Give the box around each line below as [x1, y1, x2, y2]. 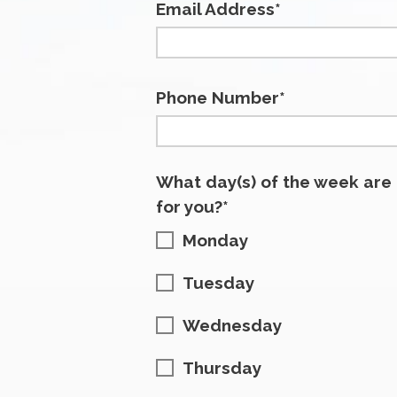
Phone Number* [156, 88, 285, 107]
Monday [183, 230, 248, 250]
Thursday [183, 358, 261, 378]
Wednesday [183, 315, 282, 335]
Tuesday [183, 273, 254, 292]
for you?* [156, 197, 229, 216]
